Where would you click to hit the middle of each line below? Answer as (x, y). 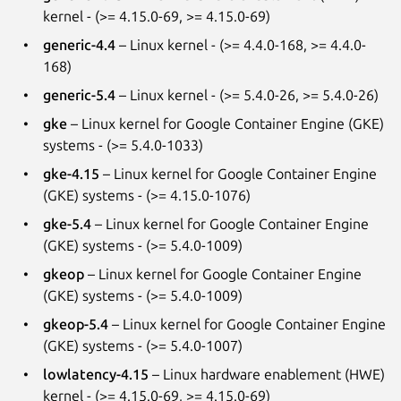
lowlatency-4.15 (96, 374)
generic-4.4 (79, 44)
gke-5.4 (67, 223)
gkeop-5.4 (76, 324)
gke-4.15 (71, 173)
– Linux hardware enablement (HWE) (267, 374)
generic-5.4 (79, 94)
